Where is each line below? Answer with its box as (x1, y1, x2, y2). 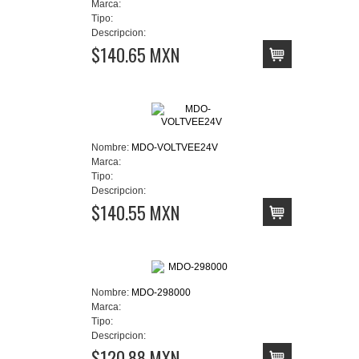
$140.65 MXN (91, 41, 179, 67)
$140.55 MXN (91, 199, 179, 225)
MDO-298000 (131, 286, 191, 298)
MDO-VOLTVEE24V (131, 141, 218, 153)
